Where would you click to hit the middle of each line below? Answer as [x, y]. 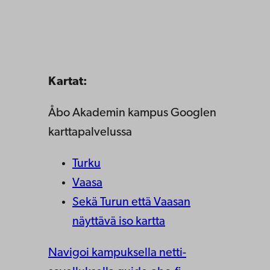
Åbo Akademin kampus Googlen [132, 113]
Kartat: [68, 82]
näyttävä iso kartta [119, 222]
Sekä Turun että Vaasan [131, 202]
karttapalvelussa [90, 133]
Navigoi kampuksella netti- [117, 253]
